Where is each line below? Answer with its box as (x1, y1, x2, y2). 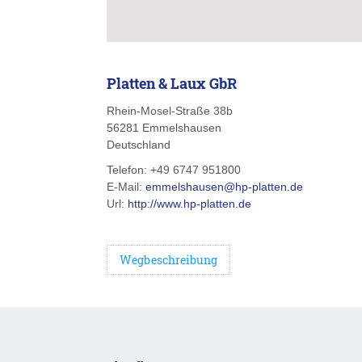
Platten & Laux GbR (107, 74, 237, 93)
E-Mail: (107, 180, 145, 193)
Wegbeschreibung (120, 252, 218, 267)
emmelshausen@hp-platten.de (145, 180, 303, 193)
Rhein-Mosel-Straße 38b (107, 104, 233, 117)
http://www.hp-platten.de (128, 197, 251, 210)
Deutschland (107, 138, 170, 151)
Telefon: (107, 163, 150, 176)
